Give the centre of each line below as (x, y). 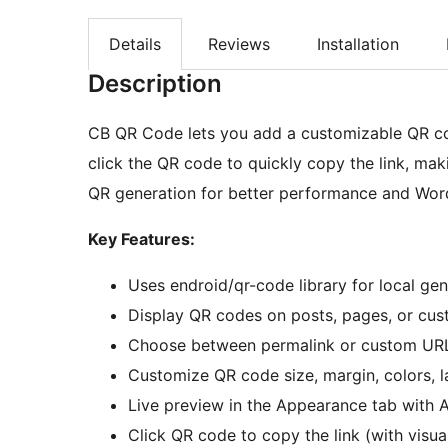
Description (155, 84)
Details (135, 44)
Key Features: (141, 239)
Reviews (239, 44)
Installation (358, 44)
